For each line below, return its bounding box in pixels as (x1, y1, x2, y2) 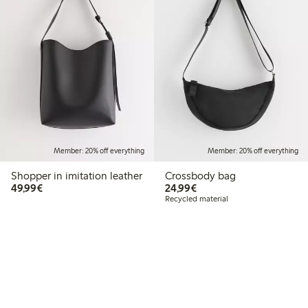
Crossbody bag (165, 169, 236, 183)
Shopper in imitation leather (11, 169, 142, 183)
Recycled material (165, 194, 228, 204)
